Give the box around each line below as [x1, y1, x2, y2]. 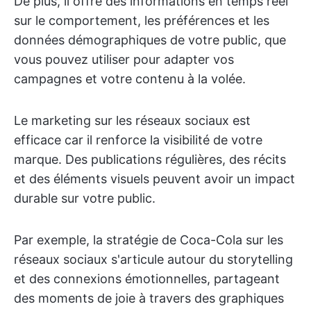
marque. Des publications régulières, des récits [14, 152, 286, 167]
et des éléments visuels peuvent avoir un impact [14, 171, 295, 186]
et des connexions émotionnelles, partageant [14, 271, 280, 286]
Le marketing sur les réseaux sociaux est [14, 113, 251, 128]
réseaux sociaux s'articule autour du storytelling [14, 252, 293, 267]
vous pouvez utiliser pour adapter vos [14, 52, 234, 67]
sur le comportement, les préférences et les [14, 13, 269, 28]
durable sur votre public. [14, 191, 155, 205]
